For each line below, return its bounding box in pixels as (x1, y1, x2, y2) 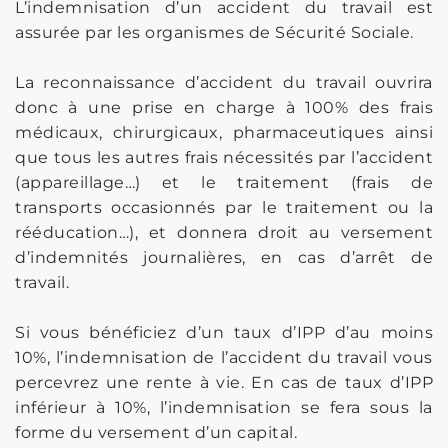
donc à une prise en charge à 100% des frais (15, 97, 433, 117)
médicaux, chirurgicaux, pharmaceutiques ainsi (15, 122, 433, 142)
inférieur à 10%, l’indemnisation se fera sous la (15, 397, 433, 417)
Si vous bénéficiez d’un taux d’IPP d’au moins (15, 322, 433, 342)
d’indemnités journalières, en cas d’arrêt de (15, 247, 433, 267)
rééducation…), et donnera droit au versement (15, 222, 433, 242)
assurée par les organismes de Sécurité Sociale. (15, 22, 414, 42)
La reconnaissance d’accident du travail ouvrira (15, 72, 433, 92)
